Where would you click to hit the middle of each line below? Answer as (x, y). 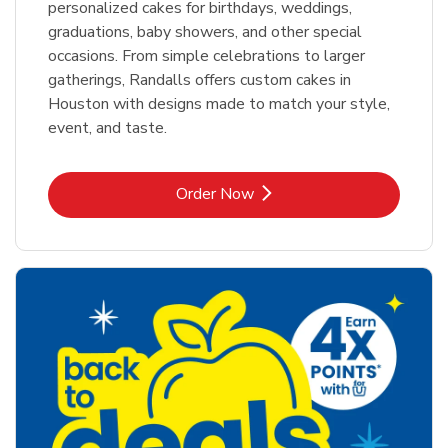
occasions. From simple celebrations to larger (206, 56)
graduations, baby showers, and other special (205, 32)
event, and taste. (107, 128)
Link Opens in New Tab (304, 193)
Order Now (215, 194)
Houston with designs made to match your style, (219, 104)
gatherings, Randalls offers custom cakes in (199, 80)
